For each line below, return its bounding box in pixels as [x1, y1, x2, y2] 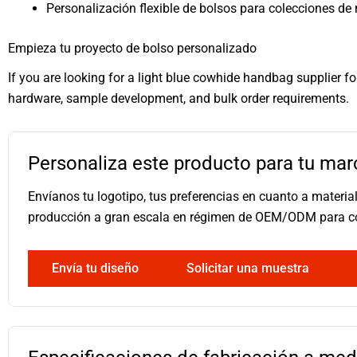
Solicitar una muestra [186, 260, 309, 276]
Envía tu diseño [52, 260, 139, 276]
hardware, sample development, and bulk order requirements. [8, 90, 349, 106]
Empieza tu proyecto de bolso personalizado [8, 40, 257, 56]
